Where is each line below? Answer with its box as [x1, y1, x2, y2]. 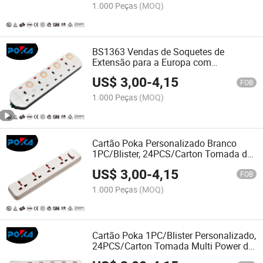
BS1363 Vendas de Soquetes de [92, 45, 225, 58]
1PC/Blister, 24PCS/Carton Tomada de [92, 147, 252, 161]
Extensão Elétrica [92, 158, 164, 171]
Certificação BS [92, 66, 156, 79]
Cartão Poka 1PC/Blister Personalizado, [92, 228, 257, 242]
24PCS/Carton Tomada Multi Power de [92, 239, 254, 252]
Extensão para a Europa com [92, 55, 212, 69]
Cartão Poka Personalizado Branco [92, 137, 237, 150]
